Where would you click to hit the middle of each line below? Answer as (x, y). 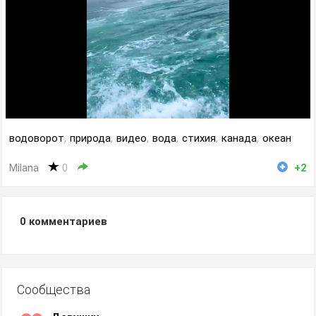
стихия (199, 138)
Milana (24, 168)
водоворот (37, 138)
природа (90, 138)
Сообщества (54, 290)
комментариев (67, 221)
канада (239, 138)
